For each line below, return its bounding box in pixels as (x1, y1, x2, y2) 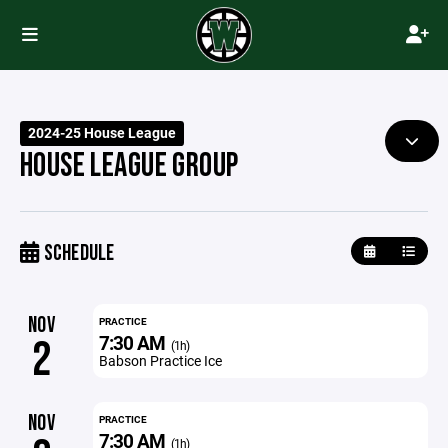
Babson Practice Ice (98, 351, 222, 370)
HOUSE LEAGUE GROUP (20, 146, 239, 186)
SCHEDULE (39, 240, 115, 267)
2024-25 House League (28, 124, 177, 142)
